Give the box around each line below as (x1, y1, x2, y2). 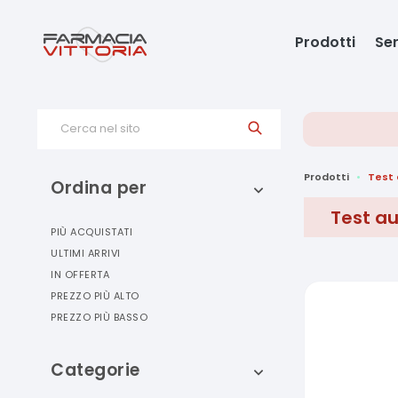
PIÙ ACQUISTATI (51, 225, 132, 239)
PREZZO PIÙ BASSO (51, 310, 147, 324)
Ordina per (51, 176, 147, 200)
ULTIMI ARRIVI (51, 246, 121, 260)
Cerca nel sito (60, 120, 140, 137)
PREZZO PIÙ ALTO (51, 289, 139, 303)
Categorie (51, 358, 140, 382)
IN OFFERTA (51, 267, 109, 282)
